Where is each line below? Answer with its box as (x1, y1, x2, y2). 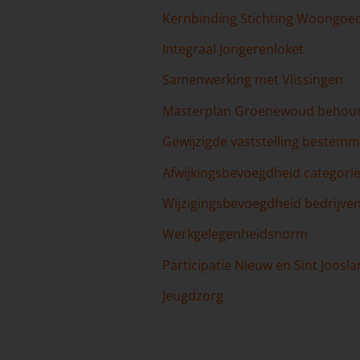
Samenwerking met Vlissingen (162, 71, 343, 89)
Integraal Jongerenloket (162, 39, 304, 58)
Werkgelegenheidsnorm (162, 225, 308, 243)
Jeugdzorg (162, 287, 223, 305)
